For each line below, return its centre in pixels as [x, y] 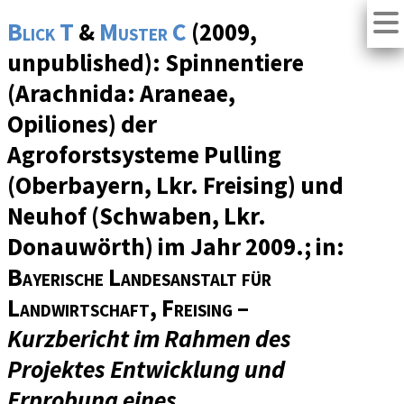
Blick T [41, 32]
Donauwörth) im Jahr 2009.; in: [176, 247]
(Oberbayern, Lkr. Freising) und [175, 185]
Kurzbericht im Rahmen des [149, 339]
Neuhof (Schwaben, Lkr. [137, 216]
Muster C [143, 32]
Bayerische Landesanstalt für [139, 277]
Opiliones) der [82, 124]
